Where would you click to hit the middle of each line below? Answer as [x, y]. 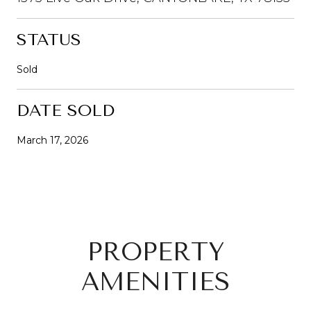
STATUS [49, 39]
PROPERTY [155, 252]
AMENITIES [155, 281]
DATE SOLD [66, 110]
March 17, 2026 [52, 140]
